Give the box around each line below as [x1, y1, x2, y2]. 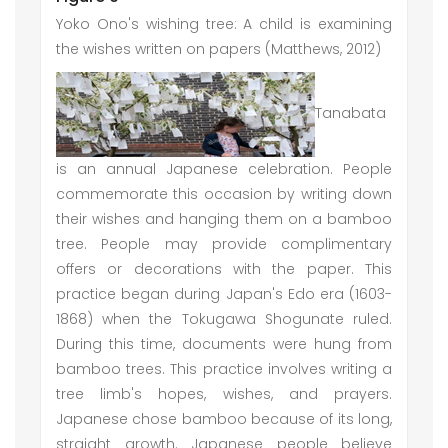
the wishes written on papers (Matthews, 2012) [56, 39, 381, 59]
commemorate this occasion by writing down [56, 184, 392, 204]
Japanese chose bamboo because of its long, [56, 409, 392, 429]
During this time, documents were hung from [56, 334, 392, 354]
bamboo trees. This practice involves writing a [56, 359, 392, 379]
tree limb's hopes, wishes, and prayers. [56, 384, 392, 404]
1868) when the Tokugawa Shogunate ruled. [56, 309, 392, 329]
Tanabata [315, 103, 386, 124]
